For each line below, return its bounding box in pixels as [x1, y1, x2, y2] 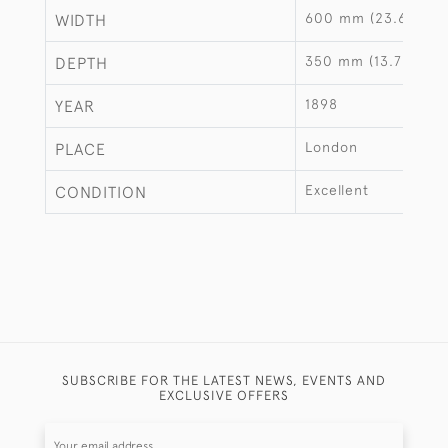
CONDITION [55, 183, 147, 201]
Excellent [305, 182, 369, 198]
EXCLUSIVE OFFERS [159, 387, 289, 403]
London [305, 139, 358, 155]
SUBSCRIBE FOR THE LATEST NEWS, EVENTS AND [62, 372, 386, 388]
